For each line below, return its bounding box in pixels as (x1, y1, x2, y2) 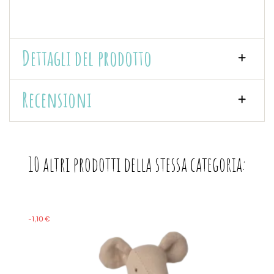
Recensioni (22, 85, 92, 113)
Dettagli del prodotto (22, 43, 152, 72)
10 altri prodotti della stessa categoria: (28, 151, 246, 177)
